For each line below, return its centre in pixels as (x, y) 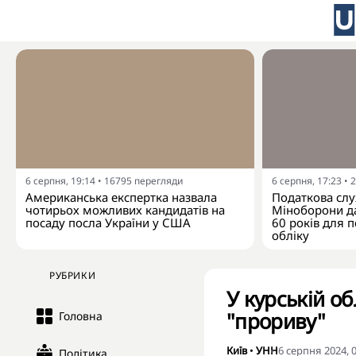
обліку (290, 235)
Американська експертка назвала (121, 197)
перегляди (159, 181)
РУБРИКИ (73, 275)
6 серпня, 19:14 (60, 181)
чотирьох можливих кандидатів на (125, 210)
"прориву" (276, 321)
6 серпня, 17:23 (307, 181)
